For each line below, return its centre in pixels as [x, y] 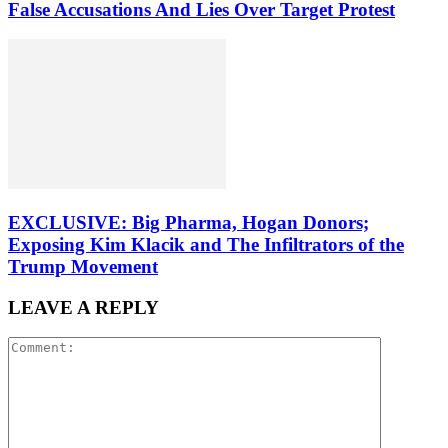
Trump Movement [83, 266]
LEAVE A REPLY [83, 307]
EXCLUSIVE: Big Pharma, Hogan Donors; [188, 222]
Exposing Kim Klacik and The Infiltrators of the [206, 244]
